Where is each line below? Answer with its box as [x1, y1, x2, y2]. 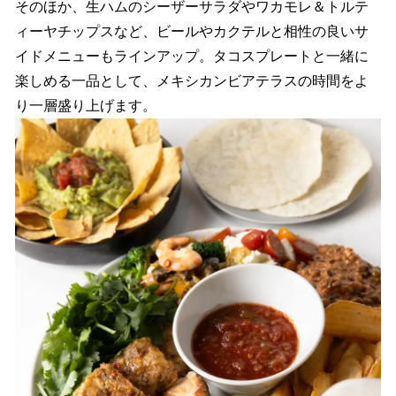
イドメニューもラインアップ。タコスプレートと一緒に [15, 49, 369, 65]
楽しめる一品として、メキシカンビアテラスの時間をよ [15, 73, 369, 89]
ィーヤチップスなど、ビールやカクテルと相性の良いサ [15, 24, 369, 40]
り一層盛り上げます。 [15, 98, 156, 114]
